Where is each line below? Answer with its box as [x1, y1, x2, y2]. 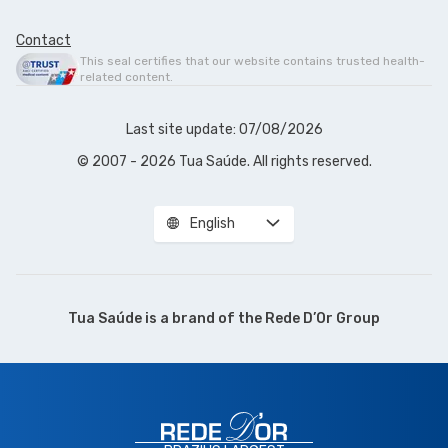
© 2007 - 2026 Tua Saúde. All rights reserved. [76, 152, 372, 170]
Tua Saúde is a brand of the [68, 309, 265, 327]
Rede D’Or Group [265, 309, 380, 327]
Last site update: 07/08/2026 [125, 120, 323, 138]
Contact [16, 31, 71, 49]
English [190, 214, 235, 232]
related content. [80, 69, 173, 84]
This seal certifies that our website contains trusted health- [80, 53, 425, 68]
